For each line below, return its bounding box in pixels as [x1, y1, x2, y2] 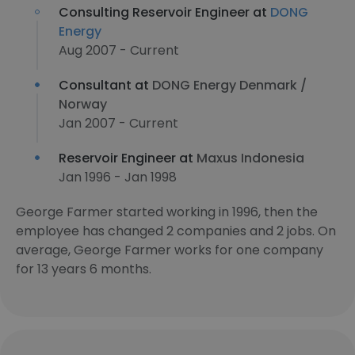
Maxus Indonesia [197, 149, 304, 167]
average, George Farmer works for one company [16, 241, 323, 259]
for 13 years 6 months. [16, 260, 151, 278]
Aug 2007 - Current [59, 41, 179, 59]
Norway [59, 95, 107, 113]
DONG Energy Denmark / [152, 76, 307, 94]
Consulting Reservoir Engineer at [59, 3, 270, 21]
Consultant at [59, 76, 152, 94]
